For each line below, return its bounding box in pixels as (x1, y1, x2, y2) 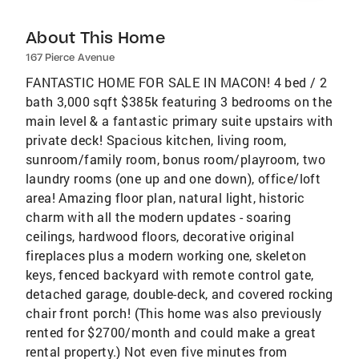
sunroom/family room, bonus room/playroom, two (26, 151, 325, 168)
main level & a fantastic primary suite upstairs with (26, 112, 333, 130)
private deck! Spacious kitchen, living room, (26, 131, 287, 149)
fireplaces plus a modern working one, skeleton (26, 247, 307, 264)
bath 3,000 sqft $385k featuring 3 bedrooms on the (26, 93, 333, 111)
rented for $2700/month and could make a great (26, 324, 316, 341)
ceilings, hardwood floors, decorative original (26, 228, 295, 245)
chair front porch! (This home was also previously (26, 305, 322, 322)
